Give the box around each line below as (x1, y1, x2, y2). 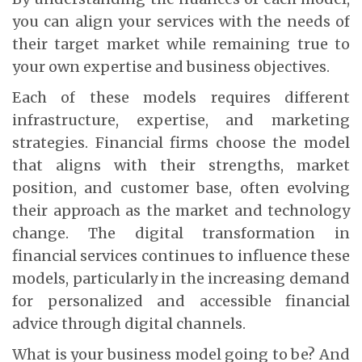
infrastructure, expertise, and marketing (12, 110, 350, 129)
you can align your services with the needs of (12, 11, 350, 31)
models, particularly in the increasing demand (12, 268, 350, 288)
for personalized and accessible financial (12, 291, 350, 310)
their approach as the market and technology (12, 200, 350, 220)
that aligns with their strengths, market (12, 155, 350, 175)
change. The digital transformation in (12, 223, 350, 242)
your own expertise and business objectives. (12, 57, 330, 76)
